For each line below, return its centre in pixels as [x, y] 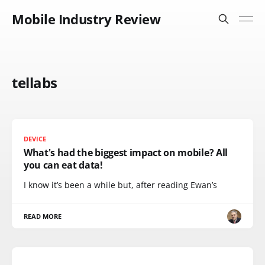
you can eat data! [63, 165]
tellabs [35, 83]
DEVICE [35, 139]
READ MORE [43, 216]
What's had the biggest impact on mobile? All [126, 153]
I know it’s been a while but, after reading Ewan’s [120, 185]
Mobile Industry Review [86, 19]
